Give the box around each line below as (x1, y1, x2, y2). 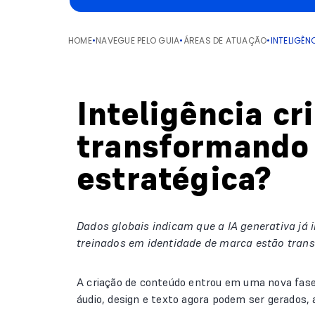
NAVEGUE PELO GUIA (96, 34, 180, 46)
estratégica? (77, 158, 272, 199)
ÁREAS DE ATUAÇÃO (183, 34, 267, 46)
